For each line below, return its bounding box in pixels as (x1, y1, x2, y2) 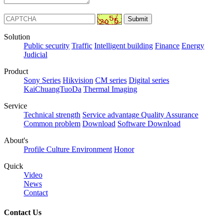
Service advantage (82, 110, 141, 119)
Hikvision (63, 76, 93, 85)
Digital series (129, 76, 169, 85)
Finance (155, 41, 180, 50)
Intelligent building (94, 41, 153, 50)
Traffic (72, 41, 92, 50)
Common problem (24, 119, 80, 128)
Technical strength (24, 110, 80, 119)
